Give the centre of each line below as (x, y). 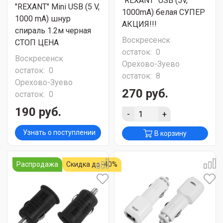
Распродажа (37, 164)
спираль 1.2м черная (53, 31)
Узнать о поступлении (59, 132)
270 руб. (145, 94)
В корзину (170, 133)
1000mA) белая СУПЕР (164, 12)
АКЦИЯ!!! (139, 24)
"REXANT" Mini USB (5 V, (57, 7)
